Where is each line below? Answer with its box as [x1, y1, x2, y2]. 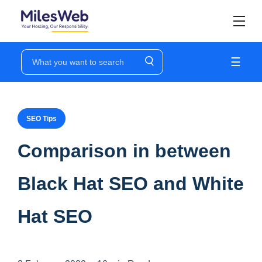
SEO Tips [26, 115, 57, 123]
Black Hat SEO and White [18, 173, 244, 194]
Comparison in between [18, 140, 231, 161]
